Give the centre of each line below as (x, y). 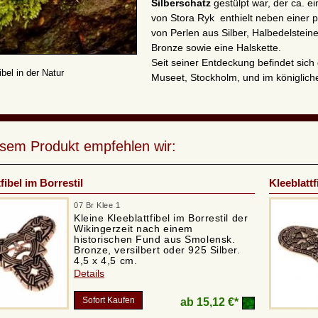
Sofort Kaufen (108, 301)
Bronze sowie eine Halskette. (216, 48)
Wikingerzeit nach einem (133, 229)
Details (89, 274)
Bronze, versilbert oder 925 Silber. (157, 250)
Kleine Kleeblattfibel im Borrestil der (161, 218)
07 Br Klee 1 (97, 205)
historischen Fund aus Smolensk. (155, 240)
